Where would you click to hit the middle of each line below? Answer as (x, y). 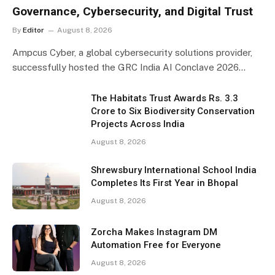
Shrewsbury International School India (174, 170)
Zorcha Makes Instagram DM (154, 232)
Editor (33, 30)
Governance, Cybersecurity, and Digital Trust (133, 11)
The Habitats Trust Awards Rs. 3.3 (165, 98)
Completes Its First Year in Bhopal (165, 183)
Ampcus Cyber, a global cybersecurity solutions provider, (132, 52)
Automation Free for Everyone (156, 245)
